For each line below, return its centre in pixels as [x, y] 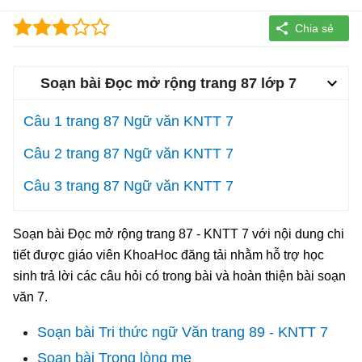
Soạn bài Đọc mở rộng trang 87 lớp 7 [168, 83]
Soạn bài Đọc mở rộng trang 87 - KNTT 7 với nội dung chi [179, 234]
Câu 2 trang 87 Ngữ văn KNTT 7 [128, 153]
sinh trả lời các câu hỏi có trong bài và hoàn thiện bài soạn [179, 276]
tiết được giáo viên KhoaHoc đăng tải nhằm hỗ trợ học [168, 255]
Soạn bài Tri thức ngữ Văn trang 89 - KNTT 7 [183, 332]
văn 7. [30, 297]
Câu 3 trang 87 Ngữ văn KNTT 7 [128, 185]
